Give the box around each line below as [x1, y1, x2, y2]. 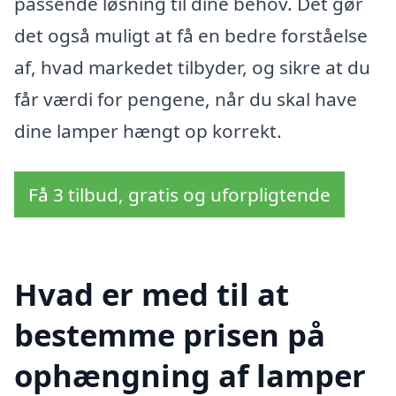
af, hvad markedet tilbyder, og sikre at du [14, 54, 370, 80]
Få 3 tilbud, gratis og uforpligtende [28, 181, 331, 207]
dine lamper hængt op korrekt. [14, 118, 282, 143]
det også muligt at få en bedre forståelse [14, 22, 368, 48]
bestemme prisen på [14, 314, 325, 356]
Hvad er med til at [14, 273, 289, 316]
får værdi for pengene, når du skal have [14, 86, 357, 111]
